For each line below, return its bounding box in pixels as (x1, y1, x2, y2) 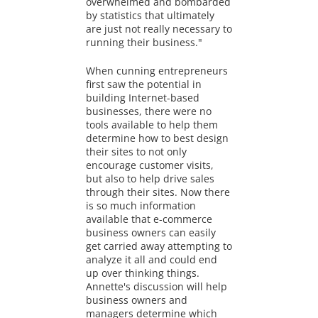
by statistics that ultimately (86, 8, 214, 22)
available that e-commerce (86, 212, 212, 226)
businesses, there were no (86, 104, 212, 118)
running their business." (86, 35, 202, 49)
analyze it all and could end (86, 252, 217, 266)
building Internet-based (86, 90, 199, 104)
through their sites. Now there (86, 185, 230, 199)
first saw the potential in (86, 77, 202, 91)
